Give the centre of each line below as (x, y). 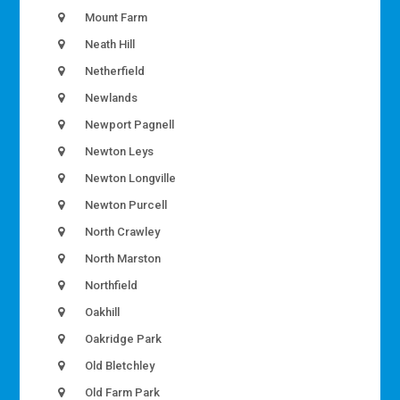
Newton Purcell (125, 205)
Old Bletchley (119, 366)
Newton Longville (129, 179)
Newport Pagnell (129, 125)
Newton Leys (118, 152)
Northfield (110, 286)
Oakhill (101, 312)
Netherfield (114, 71)
